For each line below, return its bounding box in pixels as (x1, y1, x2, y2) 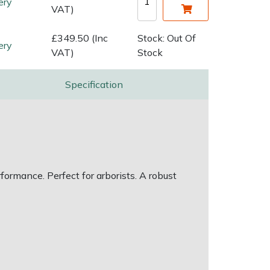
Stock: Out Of (137, 31, 196, 44)
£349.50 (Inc (51, 31, 108, 44)
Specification (65, 78, 123, 90)
